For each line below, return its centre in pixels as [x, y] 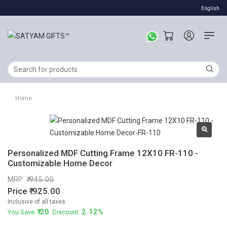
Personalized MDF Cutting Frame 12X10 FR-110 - [103, 153]
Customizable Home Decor [60, 163]
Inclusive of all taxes [36, 202]
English [210, 8]
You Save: [23, 212]
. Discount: [65, 212]
